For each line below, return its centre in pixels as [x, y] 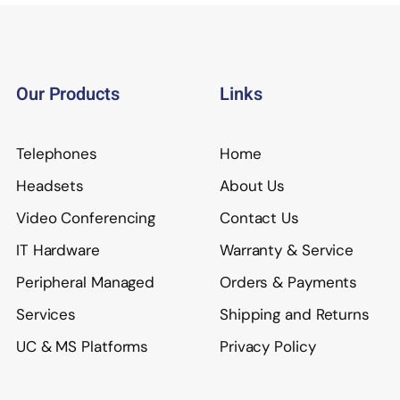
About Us [253, 186]
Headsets [50, 186]
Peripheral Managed [86, 282]
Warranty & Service [287, 250]
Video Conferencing [86, 218]
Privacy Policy [268, 346]
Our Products [68, 94]
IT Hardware [58, 250]
